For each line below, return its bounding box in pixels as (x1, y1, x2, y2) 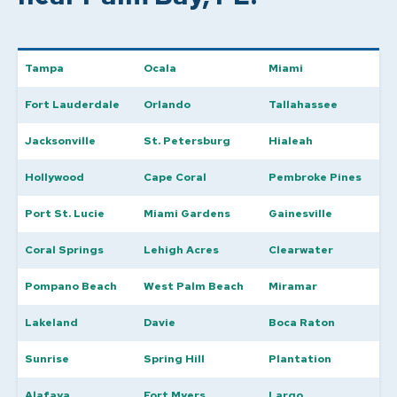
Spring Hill (144, 352, 205, 366)
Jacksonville (25, 134, 96, 148)
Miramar (269, 279, 317, 293)
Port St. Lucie (25, 206, 105, 221)
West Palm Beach (144, 279, 244, 293)
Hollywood (25, 170, 84, 184)
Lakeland (25, 315, 78, 330)
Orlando (144, 97, 191, 112)
